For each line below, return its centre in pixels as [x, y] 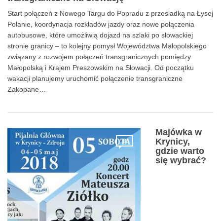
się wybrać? [181, 160]
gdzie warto [180, 151]
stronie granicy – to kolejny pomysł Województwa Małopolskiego [107, 46]
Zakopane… [27, 89]
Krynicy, [173, 141]
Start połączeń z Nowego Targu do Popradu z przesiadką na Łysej [110, 13]
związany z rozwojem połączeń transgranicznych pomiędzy [99, 56]
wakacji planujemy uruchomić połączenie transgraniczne [95, 78]
